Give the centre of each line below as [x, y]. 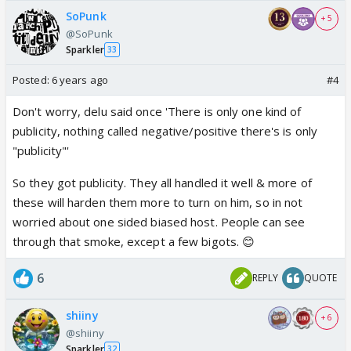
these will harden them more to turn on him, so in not [158, 202]
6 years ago [80, 80]
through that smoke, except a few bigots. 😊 [134, 241]
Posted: [32, 80]
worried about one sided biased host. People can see [159, 221]
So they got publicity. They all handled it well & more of [162, 182]
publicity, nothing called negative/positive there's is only [165, 130]
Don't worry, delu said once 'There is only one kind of [157, 111]
